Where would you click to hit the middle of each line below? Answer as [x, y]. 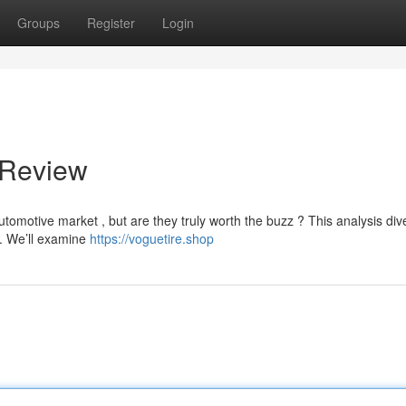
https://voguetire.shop [152, 238]
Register [111, 23]
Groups [39, 23]
